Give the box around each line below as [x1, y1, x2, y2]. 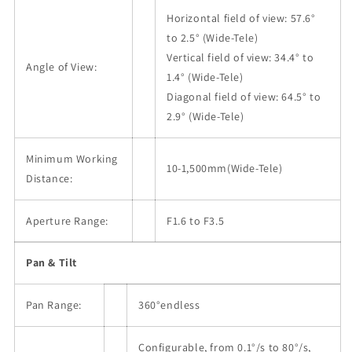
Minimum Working [26, 152, 118, 167]
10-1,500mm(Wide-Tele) [167, 161, 283, 176]
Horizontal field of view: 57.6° [167, 11, 316, 26]
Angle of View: [26, 60, 97, 75]
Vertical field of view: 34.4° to [167, 50, 314, 65]
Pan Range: [26, 298, 82, 313]
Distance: [26, 171, 73, 186]
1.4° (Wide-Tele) [167, 70, 244, 85]
